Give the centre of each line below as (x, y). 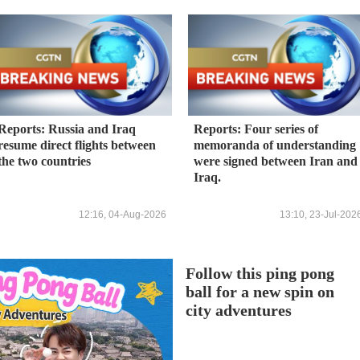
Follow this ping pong (260, 273)
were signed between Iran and (276, 161)
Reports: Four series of (256, 129)
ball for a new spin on (260, 292)
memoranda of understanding (275, 145)
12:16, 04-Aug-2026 (123, 214)
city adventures (239, 310)
